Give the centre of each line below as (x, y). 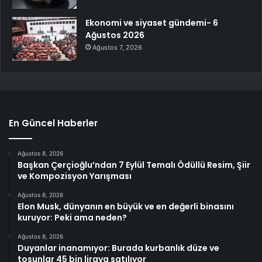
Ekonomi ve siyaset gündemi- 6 (152, 23)
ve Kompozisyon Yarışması (75, 176)
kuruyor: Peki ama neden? (72, 218)
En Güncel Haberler (53, 123)
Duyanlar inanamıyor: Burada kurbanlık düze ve (118, 248)
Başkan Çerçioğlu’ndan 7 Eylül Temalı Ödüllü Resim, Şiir (134, 165)
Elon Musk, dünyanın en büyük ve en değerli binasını (126, 207)
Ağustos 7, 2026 (117, 48)
